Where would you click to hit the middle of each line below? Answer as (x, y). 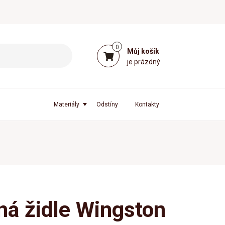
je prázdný (144, 62)
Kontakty (147, 104)
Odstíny (107, 104)
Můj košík (143, 51)
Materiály (67, 104)
